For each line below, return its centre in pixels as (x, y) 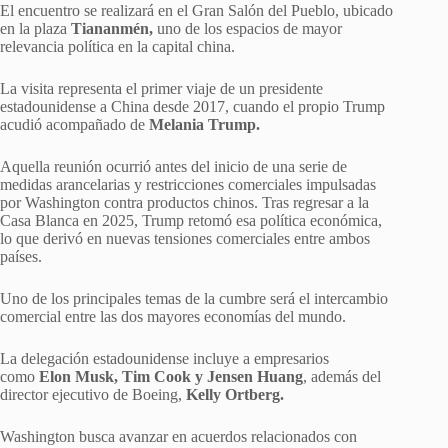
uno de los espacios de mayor (247, 29)
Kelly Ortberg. (235, 395)
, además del (342, 377)
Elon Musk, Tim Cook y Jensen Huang (171, 377)
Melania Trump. (204, 125)
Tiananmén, (112, 29)
